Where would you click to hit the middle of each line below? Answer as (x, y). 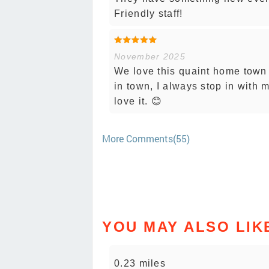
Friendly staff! (149, 14)
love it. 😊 (138, 101)
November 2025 (150, 57)
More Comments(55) (146, 139)
